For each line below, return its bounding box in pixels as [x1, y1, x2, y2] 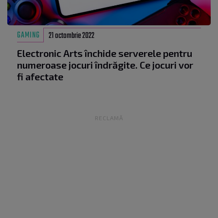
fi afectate [17, 71, 63, 83]
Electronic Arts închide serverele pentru [17, 47, 192, 59]
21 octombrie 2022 [49, 30, 95, 43]
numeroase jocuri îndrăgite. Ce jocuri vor [17, 59, 193, 71]
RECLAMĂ [95, 114, 123, 122]
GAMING [17, 29, 40, 42]
